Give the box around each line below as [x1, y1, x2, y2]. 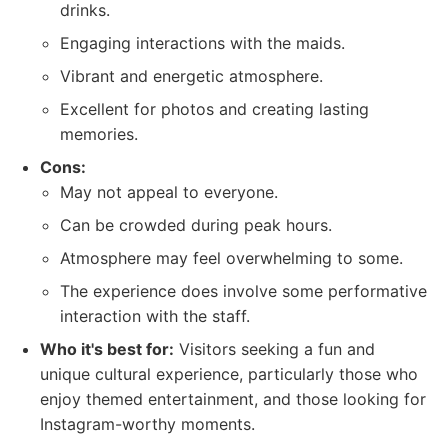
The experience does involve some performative [60, 281, 427, 301]
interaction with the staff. [60, 306, 250, 326]
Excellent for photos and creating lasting [60, 99, 369, 119]
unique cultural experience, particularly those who [40, 364, 418, 384]
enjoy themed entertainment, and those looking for [40, 389, 426, 409]
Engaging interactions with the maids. [60, 33, 345, 53]
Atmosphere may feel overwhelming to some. [60, 248, 403, 268]
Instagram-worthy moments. [40, 414, 255, 434]
